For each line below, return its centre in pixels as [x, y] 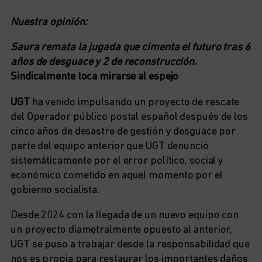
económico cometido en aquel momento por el [117, 175]
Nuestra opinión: [49, 22]
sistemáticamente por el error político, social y [117, 161]
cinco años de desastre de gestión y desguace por [123, 132]
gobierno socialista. [55, 190]
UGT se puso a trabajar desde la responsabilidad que [130, 245]
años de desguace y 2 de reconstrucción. [104, 62]
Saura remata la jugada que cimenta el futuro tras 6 [130, 48]
